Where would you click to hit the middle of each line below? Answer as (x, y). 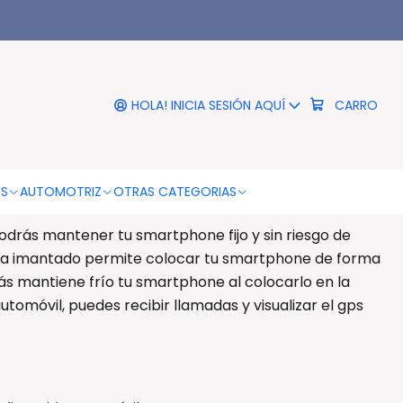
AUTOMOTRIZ (60, 192)
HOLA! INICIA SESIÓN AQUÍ (208, 105)
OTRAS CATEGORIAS (175, 192)
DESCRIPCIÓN (95, 161)
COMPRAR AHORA (237, 125)
